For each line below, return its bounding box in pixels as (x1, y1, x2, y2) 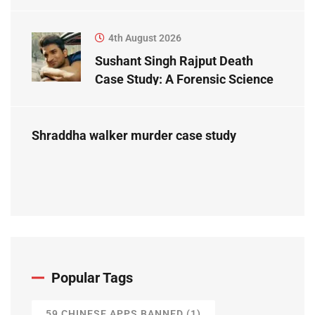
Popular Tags (51, 269, 133, 287)
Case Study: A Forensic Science (95, 72, 274, 87)
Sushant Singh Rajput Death (95, 53, 253, 69)
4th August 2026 (108, 32, 181, 44)
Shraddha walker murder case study (32, 128, 236, 143)
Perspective (95, 90, 163, 105)
